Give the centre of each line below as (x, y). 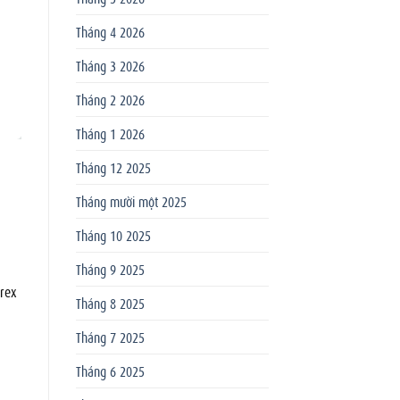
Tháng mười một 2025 (131, 200)
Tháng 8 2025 (110, 302)
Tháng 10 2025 (113, 234)
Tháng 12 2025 (113, 167)
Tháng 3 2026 (110, 65)
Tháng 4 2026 (110, 31)
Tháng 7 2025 (110, 336)
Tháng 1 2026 (110, 133)
